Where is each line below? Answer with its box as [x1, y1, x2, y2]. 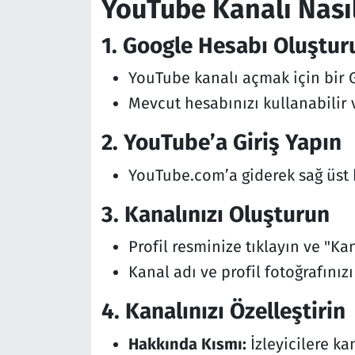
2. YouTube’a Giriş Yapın [101, 129, 342, 156]
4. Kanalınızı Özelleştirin [101, 298, 345, 325]
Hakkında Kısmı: [128, 334, 246, 353]
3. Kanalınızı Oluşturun [101, 200, 330, 227]
